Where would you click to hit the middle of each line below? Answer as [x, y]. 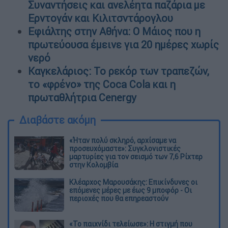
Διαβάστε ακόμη [58, 120]
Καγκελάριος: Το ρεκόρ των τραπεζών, [119, 71]
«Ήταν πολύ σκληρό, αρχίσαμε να [123, 140]
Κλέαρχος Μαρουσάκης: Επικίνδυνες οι [133, 182]
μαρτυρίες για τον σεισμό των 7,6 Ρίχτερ [136, 156]
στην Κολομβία [94, 165]
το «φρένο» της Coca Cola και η [102, 84]
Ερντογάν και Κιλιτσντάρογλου [101, 18]
